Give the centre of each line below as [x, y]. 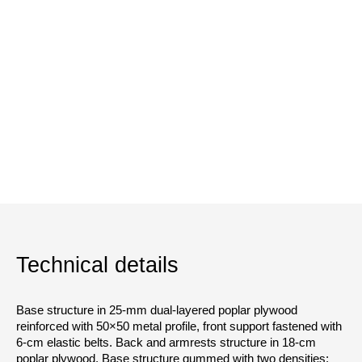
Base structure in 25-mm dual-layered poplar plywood [157, 310]
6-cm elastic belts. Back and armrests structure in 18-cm [166, 342]
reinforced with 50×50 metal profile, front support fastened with [179, 326]
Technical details [97, 265]
